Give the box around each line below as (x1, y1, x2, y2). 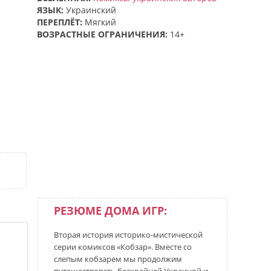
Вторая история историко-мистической (54, 229, 203, 240)
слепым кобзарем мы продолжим (54, 253, 182, 264)
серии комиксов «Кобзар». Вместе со (54, 241, 192, 252)
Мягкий (85, 16, 116, 28)
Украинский (66, 4, 116, 16)
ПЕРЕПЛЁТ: (37, 16, 82, 28)
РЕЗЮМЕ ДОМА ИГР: (54, 203, 167, 218)
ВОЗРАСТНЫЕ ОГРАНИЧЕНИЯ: (37, 28, 168, 40)
